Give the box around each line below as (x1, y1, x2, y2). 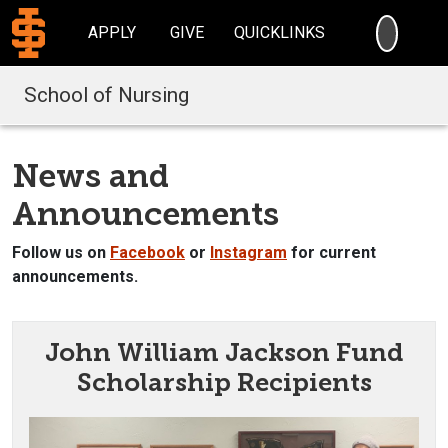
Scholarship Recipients (76, 366, 372, 398)
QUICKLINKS (234, 23, 326, 42)
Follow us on (12, 242, 110, 262)
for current (287, 242, 376, 262)
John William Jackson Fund (44, 336, 404, 368)
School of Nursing (24, 82, 189, 107)
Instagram (210, 242, 287, 262)
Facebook (110, 242, 185, 262)
